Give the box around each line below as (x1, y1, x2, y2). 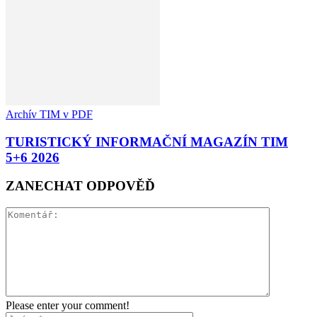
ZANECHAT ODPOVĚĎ (6, 178, 155, 194)
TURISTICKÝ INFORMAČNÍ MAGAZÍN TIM (6, 134, 288, 149)
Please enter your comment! (6, 299, 129, 312)
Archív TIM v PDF (6, 108, 93, 120)
